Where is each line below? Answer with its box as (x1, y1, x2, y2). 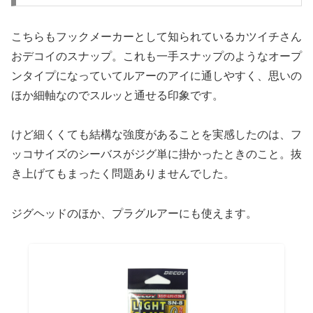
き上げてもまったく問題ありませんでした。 (11, 168, 235, 180)
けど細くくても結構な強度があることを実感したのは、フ (11, 129, 302, 141)
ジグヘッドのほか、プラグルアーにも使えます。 (11, 208, 257, 220)
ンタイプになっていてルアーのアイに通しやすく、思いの (11, 69, 302, 82)
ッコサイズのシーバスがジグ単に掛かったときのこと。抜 (11, 148, 302, 161)
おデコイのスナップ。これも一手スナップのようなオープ (11, 50, 302, 62)
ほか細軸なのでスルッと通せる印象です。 (11, 89, 224, 101)
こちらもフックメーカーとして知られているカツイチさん (11, 30, 302, 43)
